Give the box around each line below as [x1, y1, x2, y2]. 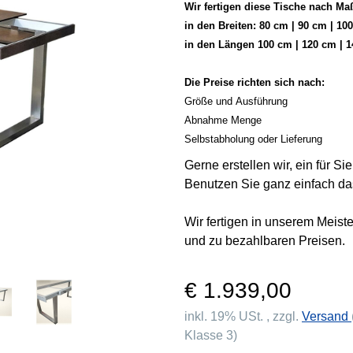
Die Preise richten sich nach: [184, 76, 325, 88]
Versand [302, 309, 351, 323]
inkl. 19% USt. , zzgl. [184, 309, 302, 323]
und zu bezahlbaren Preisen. [184, 233, 345, 247]
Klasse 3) [184, 328, 237, 342]
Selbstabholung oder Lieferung [184, 132, 322, 145]
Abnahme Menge [184, 113, 262, 126]
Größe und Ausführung [184, 95, 288, 107]
